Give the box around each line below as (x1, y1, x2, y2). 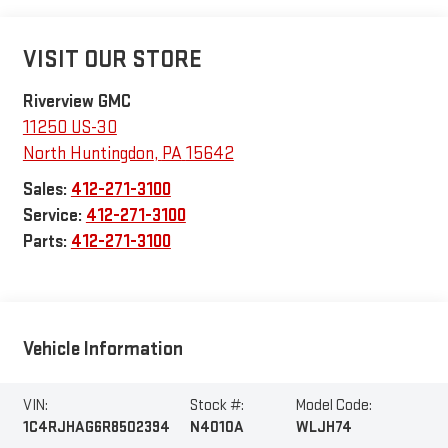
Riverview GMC (22, 90, 131, 112)
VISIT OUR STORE (22, 44, 202, 74)
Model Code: (296, 396, 373, 416)
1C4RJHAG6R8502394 (22, 418, 170, 438)
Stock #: (190, 396, 245, 416)
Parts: (22, 230, 71, 252)
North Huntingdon (22, 142, 154, 164)
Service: (22, 204, 86, 226)
